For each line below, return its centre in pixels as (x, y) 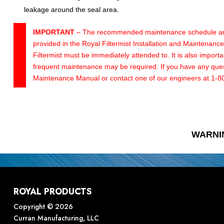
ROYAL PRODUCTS (52, 192)
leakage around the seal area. (71, 10)
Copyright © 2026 (43, 207)
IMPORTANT (53, 32)
